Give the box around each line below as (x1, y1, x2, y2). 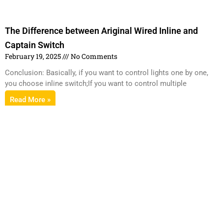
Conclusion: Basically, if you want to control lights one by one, (5, 68, 208, 77)
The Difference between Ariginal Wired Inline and (5, 25, 198, 36)
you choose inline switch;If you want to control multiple (5, 79, 187, 88)
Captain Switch (5, 39, 64, 50)
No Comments (69, 51, 117, 61)
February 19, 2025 (5, 51, 62, 61)
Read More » (10, 95, 51, 104)
